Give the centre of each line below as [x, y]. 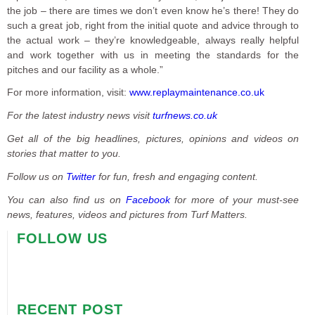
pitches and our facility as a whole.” [85, 69]
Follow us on [37, 177]
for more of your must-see [234, 199]
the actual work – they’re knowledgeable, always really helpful [153, 40]
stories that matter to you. [64, 154]
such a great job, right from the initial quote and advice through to [153, 25]
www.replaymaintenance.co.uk [197, 92]
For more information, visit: [68, 92]
